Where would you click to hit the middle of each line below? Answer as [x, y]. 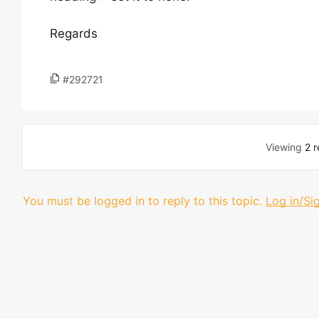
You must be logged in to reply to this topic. [142, 201]
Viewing [285, 147]
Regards [74, 33]
